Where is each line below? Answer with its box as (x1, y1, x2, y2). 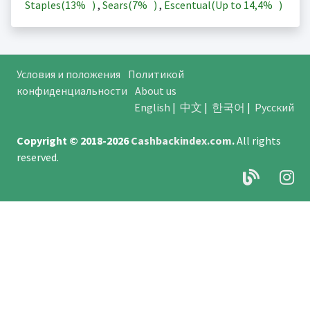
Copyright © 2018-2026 (16, 134, 131, 148)
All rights (236, 134, 281, 148)
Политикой (127, 67, 184, 82)
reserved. (16, 150, 67, 165)
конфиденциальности (16, 84, 127, 98)
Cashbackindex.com (130, 134, 232, 148)
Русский (254, 100, 294, 115)
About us (134, 84, 176, 98)
